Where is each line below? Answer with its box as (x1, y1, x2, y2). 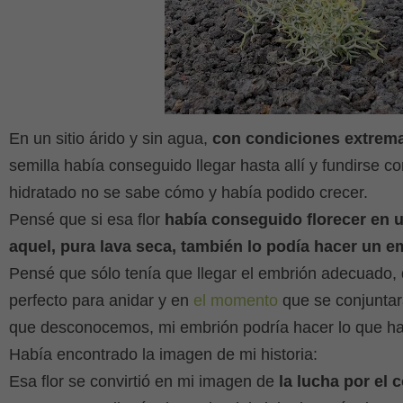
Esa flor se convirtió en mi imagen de (9, 372, 279, 390)
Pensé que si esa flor (9, 210, 165, 228)
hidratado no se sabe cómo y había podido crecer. (9, 184, 368, 201)
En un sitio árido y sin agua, (9, 130, 212, 148)
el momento (193, 291, 278, 309)
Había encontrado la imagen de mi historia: (9, 345, 318, 363)
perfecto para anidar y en (9, 291, 193, 309)
